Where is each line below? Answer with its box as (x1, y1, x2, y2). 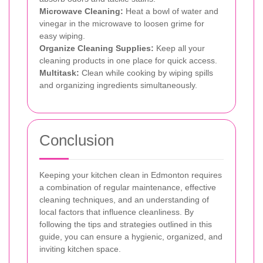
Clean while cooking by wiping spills (79, 68, 213, 77)
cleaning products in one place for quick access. (39, 55, 217, 65)
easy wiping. (39, 31, 85, 41)
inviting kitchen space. (39, 244, 121, 254)
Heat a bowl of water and (123, 6, 218, 16)
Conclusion (39, 131, 114, 149)
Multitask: (39, 68, 79, 77)
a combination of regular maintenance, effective (39, 182, 216, 192)
